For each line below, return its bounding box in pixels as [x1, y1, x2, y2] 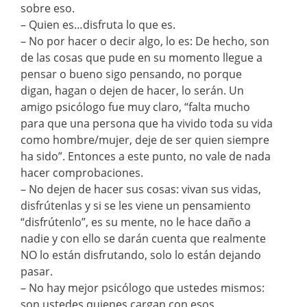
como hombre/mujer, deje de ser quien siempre [21, 132, 269, 147]
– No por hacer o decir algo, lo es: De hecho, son [21, 33, 269, 49]
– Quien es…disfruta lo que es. [21, 16, 175, 32]
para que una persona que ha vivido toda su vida [21, 115, 273, 131]
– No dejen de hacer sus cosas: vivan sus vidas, [21, 181, 261, 197]
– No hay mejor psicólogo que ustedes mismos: [21, 280, 265, 295]
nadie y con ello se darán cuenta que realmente [21, 230, 266, 246]
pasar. [21, 263, 53, 279]
